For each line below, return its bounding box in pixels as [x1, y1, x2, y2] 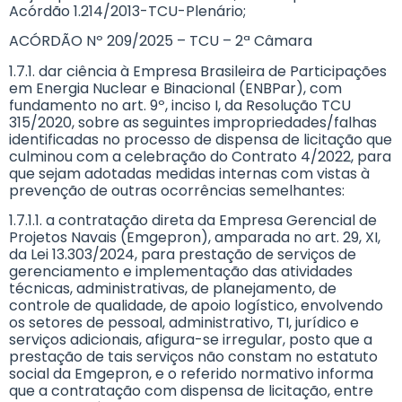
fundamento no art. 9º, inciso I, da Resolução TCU [9, 94, 351, 116]
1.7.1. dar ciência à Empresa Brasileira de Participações [9, 60, 387, 82]
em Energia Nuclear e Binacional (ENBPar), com [9, 77, 342, 99]
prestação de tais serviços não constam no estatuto [9, 345, 378, 367]
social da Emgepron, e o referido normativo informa [9, 363, 373, 384]
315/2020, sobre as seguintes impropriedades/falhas [9, 111, 377, 133]
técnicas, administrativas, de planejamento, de [9, 277, 336, 299]
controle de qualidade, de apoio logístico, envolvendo [9, 294, 383, 316]
